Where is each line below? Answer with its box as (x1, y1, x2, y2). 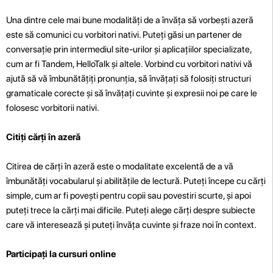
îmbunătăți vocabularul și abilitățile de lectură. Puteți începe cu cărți (6, 175, 266, 186)
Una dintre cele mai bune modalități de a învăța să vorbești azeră (6, 14, 253, 26)
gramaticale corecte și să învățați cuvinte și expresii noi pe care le (6, 87, 257, 99)
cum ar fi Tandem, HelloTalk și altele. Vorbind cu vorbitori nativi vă (6, 58, 252, 69)
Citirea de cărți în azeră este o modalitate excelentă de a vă (6, 160, 233, 172)
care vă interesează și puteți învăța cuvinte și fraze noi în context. (6, 219, 257, 230)
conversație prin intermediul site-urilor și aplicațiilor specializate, (6, 43, 252, 55)
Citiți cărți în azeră (6, 131, 80, 143)
